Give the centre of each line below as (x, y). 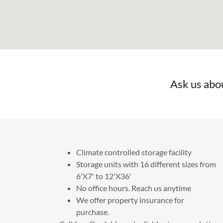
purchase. (93, 212)
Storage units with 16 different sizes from (146, 164)
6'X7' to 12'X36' (104, 176)
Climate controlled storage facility (134, 152)
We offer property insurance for (130, 200)
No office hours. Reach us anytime (133, 188)
